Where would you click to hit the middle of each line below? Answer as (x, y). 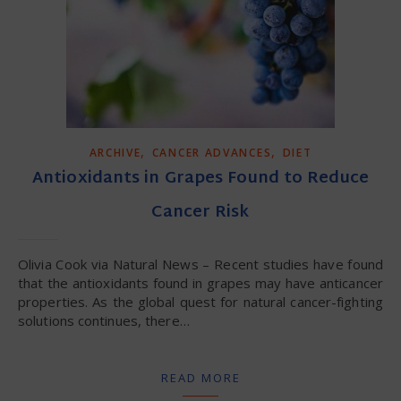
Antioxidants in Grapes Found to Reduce (200, 178)
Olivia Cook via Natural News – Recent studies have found (24, 264)
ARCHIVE (115, 152)
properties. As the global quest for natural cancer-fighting (200, 301)
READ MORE (200, 377)
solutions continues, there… (104, 320)
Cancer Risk (200, 212)
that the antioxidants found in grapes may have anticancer (200, 282)
